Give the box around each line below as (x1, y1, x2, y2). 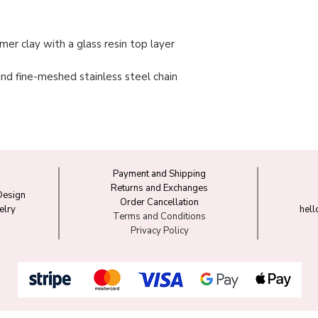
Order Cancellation (120, 196, 199, 209)
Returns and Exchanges (111, 182, 208, 195)
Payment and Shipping (113, 168, 206, 181)
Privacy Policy (130, 224, 189, 238)
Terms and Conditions (113, 210, 206, 224)
